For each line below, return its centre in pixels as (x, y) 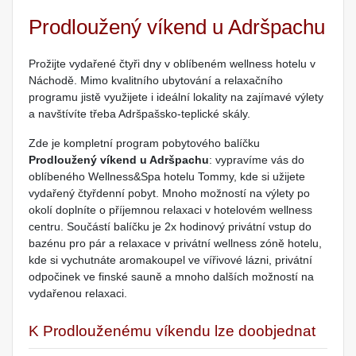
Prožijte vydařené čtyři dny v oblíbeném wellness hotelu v (172, 64)
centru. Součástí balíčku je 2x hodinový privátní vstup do (170, 227)
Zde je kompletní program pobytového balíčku (144, 143)
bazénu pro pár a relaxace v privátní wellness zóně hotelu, (175, 244)
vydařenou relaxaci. (78, 294)
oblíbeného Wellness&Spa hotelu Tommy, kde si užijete (167, 177)
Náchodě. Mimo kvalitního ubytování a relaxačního (156, 81)
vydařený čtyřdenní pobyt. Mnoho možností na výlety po (169, 193)
